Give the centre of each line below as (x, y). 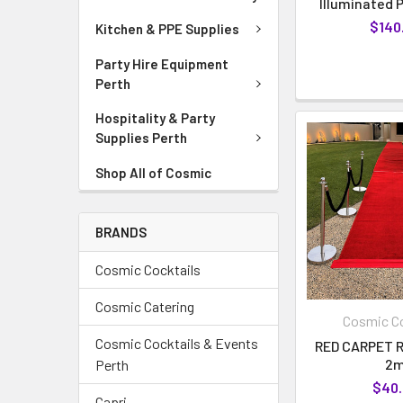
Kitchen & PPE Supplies (167, 29)
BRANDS (121, 232)
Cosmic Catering (145, 306)
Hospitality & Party (155, 118)
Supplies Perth (141, 138)
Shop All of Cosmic (153, 172)
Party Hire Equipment (162, 63)
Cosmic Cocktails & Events (177, 343)
